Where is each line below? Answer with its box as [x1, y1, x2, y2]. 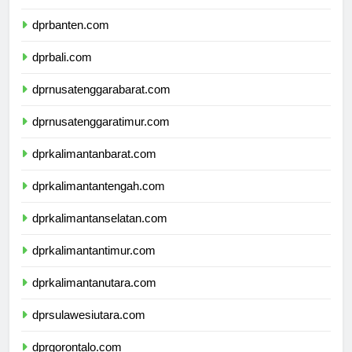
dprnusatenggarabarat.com [32, 97, 170, 111]
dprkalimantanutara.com [32, 290, 156, 304]
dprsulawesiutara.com [32, 322, 145, 336]
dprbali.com [32, 64, 92, 79]
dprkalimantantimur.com [32, 258, 156, 272]
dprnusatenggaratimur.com [32, 129, 170, 143]
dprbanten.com [32, 32, 109, 46]
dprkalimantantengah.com [32, 193, 165, 207]
